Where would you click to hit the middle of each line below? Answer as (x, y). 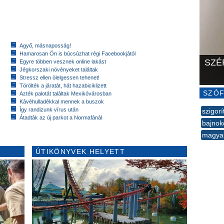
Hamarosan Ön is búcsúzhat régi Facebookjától (77, 53)
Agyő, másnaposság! (45, 45)
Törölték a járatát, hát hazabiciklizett (63, 85)
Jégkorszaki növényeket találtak (59, 69)
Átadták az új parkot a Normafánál (61, 117)
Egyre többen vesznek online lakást (63, 61)
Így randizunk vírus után (49, 109)
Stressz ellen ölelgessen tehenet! (59, 77)
